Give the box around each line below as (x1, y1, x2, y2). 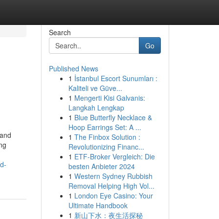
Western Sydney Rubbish (74, 171, 153, 181)
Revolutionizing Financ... (68, 142, 144, 152)
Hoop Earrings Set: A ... (68, 122, 141, 132)
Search (48, 27, 71, 37)
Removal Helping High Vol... (68, 181, 154, 191)
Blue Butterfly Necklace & (74, 112, 152, 122)
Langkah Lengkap (68, 103, 124, 112)
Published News (48, 64, 98, 73)
